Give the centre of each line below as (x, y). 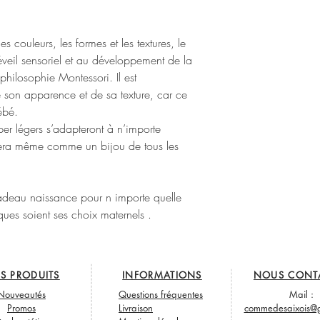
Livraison (136, 308)
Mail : (301, 295)
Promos (21, 308)
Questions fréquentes (161, 295)
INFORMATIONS (162, 275)
